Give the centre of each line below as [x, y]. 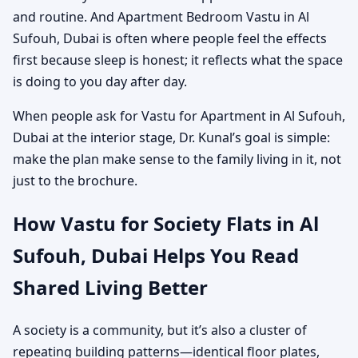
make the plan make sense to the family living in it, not [177, 159]
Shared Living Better [110, 287]
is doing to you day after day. [100, 81]
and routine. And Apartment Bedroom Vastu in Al [161, 16]
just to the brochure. [75, 180]
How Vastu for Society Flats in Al [166, 223]
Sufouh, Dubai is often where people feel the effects [170, 38]
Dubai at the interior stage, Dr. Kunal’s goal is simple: [171, 137]
